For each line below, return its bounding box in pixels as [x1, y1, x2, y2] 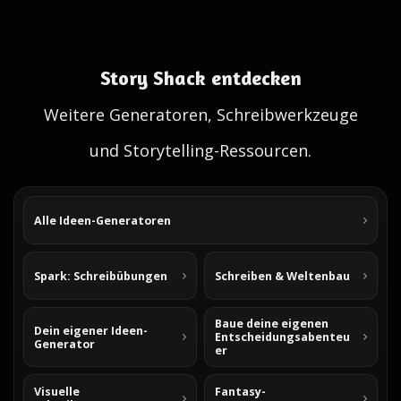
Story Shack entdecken [99, 66, 302, 90]
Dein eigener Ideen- [34, 322, 148, 338]
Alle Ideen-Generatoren [34, 212, 171, 228]
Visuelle [34, 384, 80, 399]
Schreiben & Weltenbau [215, 268, 350, 284]
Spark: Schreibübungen [34, 268, 167, 284]
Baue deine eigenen [215, 316, 328, 331]
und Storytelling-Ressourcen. [90, 140, 311, 161]
